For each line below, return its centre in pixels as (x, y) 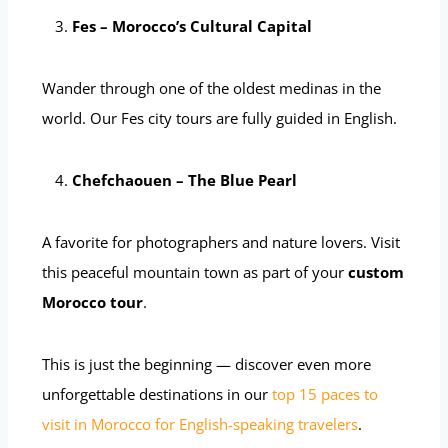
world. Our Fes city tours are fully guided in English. (219, 117)
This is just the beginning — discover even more (206, 363)
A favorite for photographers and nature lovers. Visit (221, 241)
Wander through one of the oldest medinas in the (211, 87)
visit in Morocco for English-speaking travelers (200, 423)
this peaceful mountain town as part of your (195, 271)
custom (376, 271)
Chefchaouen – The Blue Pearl (184, 179)
